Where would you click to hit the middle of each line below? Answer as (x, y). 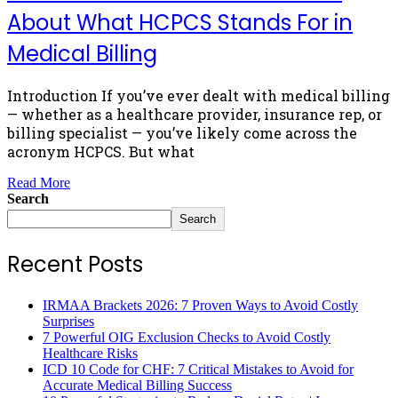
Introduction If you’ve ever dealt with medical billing (199, 96)
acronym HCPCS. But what (101, 152)
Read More (39, 183)
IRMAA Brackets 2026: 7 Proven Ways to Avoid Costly (200, 306)
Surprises (68, 322)
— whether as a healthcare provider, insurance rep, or (195, 115)
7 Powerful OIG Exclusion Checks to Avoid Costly (187, 338)
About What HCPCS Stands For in (180, 22)
